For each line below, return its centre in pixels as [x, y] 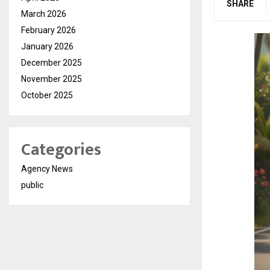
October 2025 [47, 95]
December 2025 [52, 63]
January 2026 [47, 46]
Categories [61, 150]
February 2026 [49, 30]
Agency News [47, 169]
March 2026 [44, 14]
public [32, 185]
